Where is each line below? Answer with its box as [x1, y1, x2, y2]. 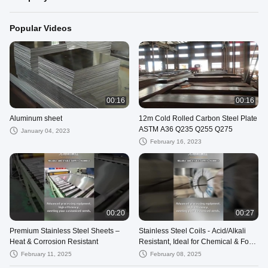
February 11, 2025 [21, 250, 72, 257]
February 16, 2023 [150, 138, 202, 145]
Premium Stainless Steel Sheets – [10, 226, 120, 235]
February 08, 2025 [150, 250, 202, 257]
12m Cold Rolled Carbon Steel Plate [139, 114, 258, 123]
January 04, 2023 [21, 127, 70, 135]
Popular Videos [10, 23, 72, 33]
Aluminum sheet [10, 114, 62, 123]
